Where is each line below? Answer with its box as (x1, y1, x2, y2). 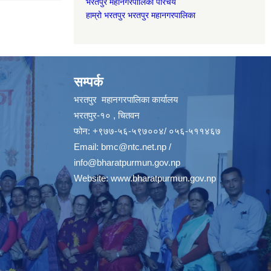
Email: (74, 141, 101, 152)
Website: (74, 172, 111, 183)
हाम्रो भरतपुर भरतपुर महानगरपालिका (86, 10, 195, 20)
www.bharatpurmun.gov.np (111, 172, 216, 183)
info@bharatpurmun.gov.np (74, 157, 180, 168)
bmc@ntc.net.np (101, 141, 166, 152)
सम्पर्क (74, 74, 103, 90)
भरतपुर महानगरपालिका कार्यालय (74, 94, 180, 105)
